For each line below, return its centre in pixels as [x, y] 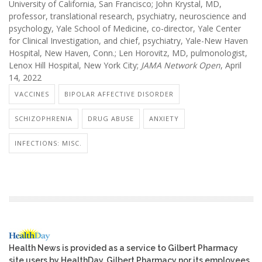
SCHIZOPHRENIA [44, 119]
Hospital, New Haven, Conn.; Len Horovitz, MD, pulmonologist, [128, 53]
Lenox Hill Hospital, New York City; [75, 65]
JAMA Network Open [181, 65]
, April [231, 65]
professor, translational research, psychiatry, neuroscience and [127, 16]
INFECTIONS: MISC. [48, 143]
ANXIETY [164, 119]
